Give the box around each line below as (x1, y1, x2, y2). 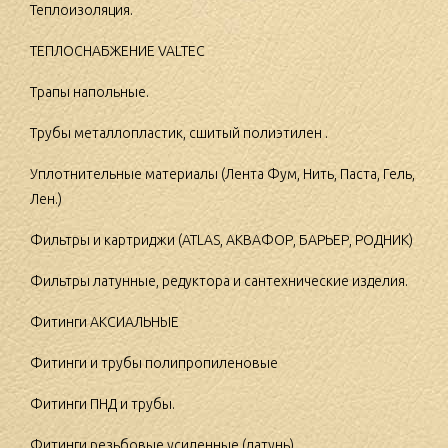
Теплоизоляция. (30, 2, 133, 19)
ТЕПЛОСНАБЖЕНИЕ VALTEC (30, 43, 205, 60)
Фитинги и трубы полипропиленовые (30, 355, 278, 372)
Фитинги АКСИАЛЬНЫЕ (30, 314, 179, 331)
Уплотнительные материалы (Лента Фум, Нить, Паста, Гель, (30, 166, 415, 183)
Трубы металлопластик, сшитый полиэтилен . (30, 125, 328, 142)
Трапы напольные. (30, 84, 149, 101)
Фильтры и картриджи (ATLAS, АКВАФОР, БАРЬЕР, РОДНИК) (30, 232, 413, 249)
